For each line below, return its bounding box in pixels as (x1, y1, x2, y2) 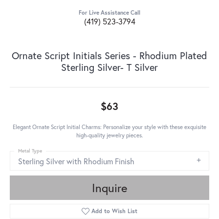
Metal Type (18, 148, 42, 154)
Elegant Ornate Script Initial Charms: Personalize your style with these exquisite (13, 123, 206, 131)
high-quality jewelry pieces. (76, 131, 143, 139)
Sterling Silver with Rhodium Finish (18, 156, 134, 167)
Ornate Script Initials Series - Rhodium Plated (12, 49, 207, 63)
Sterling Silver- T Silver (61, 61, 158, 74)
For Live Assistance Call (79, 9, 140, 17)
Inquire (92, 180, 127, 196)
